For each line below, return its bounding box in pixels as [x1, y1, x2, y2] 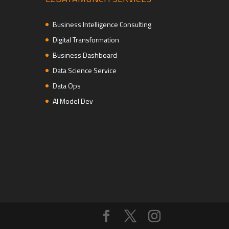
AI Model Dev [53, 95, 94, 106]
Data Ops [53, 80, 81, 91]
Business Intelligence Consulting [53, 18, 152, 30]
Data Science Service [53, 64, 117, 76]
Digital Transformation [53, 34, 120, 45]
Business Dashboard [53, 49, 118, 60]
